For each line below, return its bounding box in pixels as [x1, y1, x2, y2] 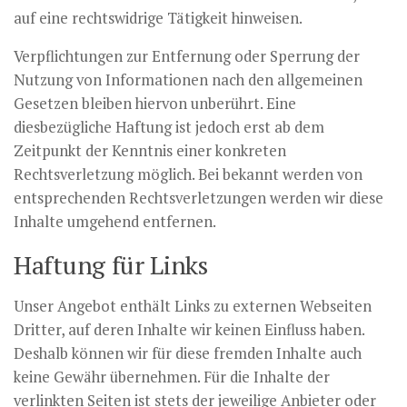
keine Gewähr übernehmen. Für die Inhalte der [14, 367, 330, 388]
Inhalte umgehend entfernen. [14, 212, 216, 233]
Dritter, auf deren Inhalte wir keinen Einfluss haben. [14, 320, 364, 341]
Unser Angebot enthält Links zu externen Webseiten [14, 296, 372, 317]
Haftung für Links [14, 248, 208, 283]
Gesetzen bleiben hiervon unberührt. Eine [14, 94, 296, 114]
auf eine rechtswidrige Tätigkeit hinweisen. [14, 7, 303, 28]
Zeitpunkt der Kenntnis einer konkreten [14, 141, 286, 162]
